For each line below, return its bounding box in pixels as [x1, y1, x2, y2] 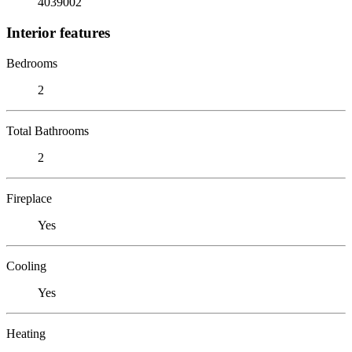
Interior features [6, 24, 110, 41]
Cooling [6, 258, 46, 273]
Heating [6, 326, 46, 340]
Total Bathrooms [6, 123, 89, 137]
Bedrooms [6, 56, 57, 70]
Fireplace [6, 191, 52, 205]
